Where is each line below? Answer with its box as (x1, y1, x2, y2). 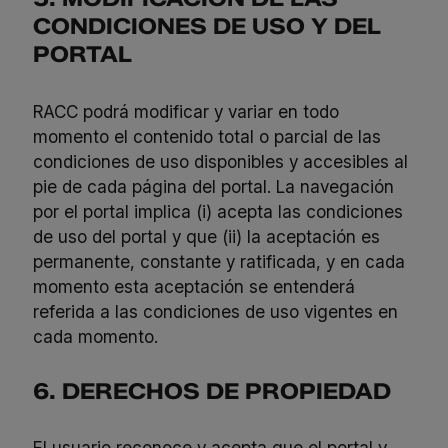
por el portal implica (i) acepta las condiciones (33, 200, 404, 222)
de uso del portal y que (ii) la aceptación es (33, 225, 381, 247)
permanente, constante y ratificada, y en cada (33, 250, 406, 272)
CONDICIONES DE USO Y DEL (33, 13, 382, 41)
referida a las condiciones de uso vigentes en (33, 300, 399, 322)
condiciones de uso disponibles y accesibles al (33, 150, 409, 172)
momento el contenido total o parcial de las (33, 125, 382, 147)
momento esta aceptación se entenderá (33, 275, 356, 297)
